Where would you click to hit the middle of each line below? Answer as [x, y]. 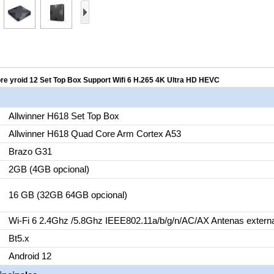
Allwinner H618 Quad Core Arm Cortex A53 [94, 134]
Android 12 [30, 256]
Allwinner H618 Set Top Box [64, 116]
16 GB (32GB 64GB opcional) [68, 195]
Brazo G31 [30, 151]
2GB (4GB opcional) [49, 169]
